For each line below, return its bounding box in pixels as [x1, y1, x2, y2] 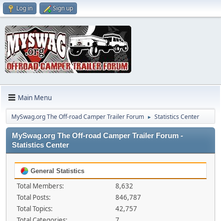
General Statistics [29, 167, 84, 175]
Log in [16, 4, 33, 12]
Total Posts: [17, 193, 51, 202]
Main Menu [18, 93, 52, 102]
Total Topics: [17, 204, 53, 213]
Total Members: [17, 182, 64, 190]
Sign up [53, 4, 73, 12]
